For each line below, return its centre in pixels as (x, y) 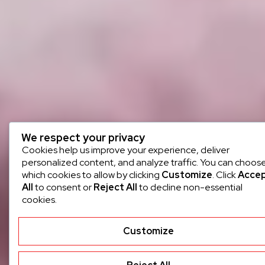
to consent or (63, 187)
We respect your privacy (83, 137)
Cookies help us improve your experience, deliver (126, 150)
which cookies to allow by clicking (92, 174)
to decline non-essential (190, 187)
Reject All (115, 187)
